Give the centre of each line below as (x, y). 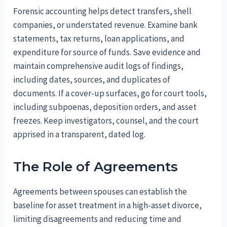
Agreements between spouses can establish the (100, 191)
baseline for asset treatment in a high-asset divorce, (108, 205)
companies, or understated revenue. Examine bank (106, 25)
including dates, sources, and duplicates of (92, 79)
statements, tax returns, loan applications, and (99, 38)
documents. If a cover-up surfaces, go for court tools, (110, 93)
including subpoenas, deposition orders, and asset (105, 107)
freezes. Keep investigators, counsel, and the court (106, 120)
